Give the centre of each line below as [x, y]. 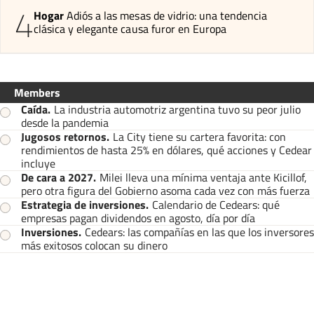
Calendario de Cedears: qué [216, 204]
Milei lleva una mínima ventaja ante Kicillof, [203, 177]
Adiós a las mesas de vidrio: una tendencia [167, 15]
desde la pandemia [65, 122]
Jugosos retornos [64, 136]
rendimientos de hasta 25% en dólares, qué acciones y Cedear [166, 150]
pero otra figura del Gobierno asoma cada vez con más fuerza [165, 190]
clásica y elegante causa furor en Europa [130, 28]
